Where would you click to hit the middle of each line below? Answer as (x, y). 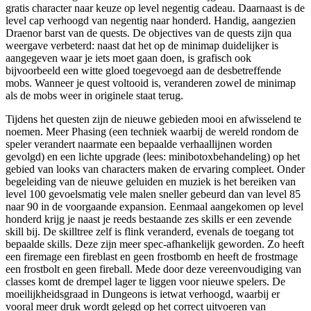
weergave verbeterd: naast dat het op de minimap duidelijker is (142, 45)
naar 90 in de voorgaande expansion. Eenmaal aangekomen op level (154, 206)
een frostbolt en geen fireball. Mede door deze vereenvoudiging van (153, 269)
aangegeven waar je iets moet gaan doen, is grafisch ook (128, 58)
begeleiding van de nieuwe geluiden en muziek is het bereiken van (151, 181)
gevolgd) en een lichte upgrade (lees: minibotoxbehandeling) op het (153, 156)
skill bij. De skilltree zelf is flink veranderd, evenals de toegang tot (150, 231)
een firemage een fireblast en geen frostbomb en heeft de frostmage (152, 256)
